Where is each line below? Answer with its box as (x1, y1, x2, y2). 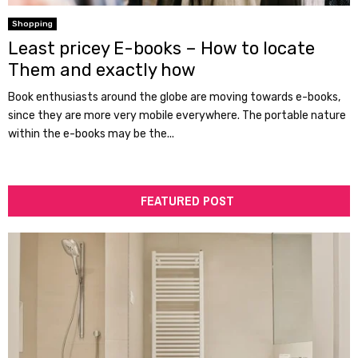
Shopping (12, 19, 53, 30)
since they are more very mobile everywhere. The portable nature (8, 109, 346, 123)
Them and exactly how (8, 59, 196, 82)
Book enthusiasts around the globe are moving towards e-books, (8, 90, 340, 105)
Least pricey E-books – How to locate (8, 38, 315, 60)
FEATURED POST (140, 192, 234, 210)
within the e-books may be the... (8, 127, 174, 141)
